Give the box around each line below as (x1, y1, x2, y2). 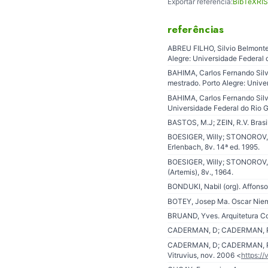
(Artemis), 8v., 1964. (167, 167, 233, 176)
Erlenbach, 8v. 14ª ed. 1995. (167, 142, 260, 152)
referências (167, 22, 224, 37)
